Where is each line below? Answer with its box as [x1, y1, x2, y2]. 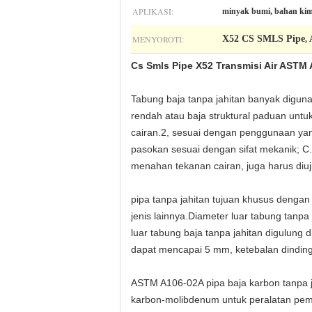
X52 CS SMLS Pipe [222, 33, 305, 44]
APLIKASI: [132, 6, 173, 17]
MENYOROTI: [132, 33, 184, 45]
